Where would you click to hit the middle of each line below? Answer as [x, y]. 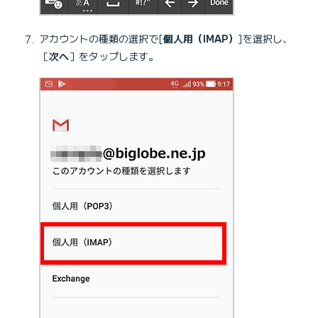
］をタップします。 [114, 56]
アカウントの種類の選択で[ [101, 39]
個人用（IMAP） [201, 39]
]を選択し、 [265, 39]
